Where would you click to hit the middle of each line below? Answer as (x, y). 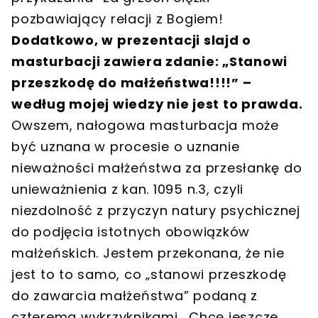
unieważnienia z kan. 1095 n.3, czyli (127, 189)
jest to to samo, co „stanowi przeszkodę (149, 274)
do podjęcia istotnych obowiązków (131, 231)
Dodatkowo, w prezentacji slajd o (131, 40)
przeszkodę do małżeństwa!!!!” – (132, 82)
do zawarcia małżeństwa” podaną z (135, 295)
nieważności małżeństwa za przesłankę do (157, 168)
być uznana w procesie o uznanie (126, 146)
